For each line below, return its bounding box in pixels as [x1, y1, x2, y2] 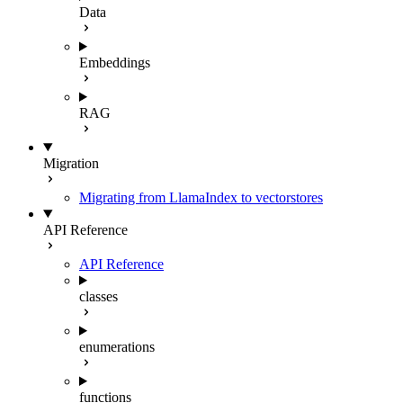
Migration [43, 156, 99, 171]
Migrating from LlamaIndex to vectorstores [79, 190, 323, 205]
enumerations [79, 339, 155, 354]
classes [79, 289, 118, 304]
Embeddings [79, 55, 150, 70]
